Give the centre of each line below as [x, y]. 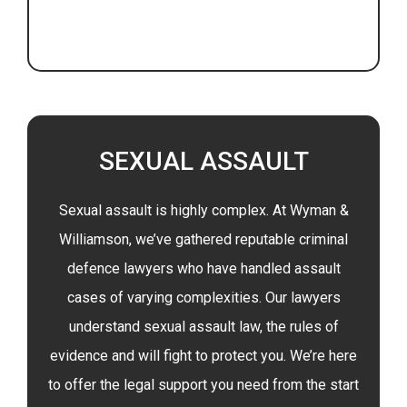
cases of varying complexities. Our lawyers [203, 298]
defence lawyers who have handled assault [203, 268]
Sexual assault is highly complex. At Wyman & [203, 210]
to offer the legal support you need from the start [203, 385]
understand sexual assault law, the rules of [203, 327]
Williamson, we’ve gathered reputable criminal [203, 239]
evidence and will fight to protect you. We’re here [203, 356]
